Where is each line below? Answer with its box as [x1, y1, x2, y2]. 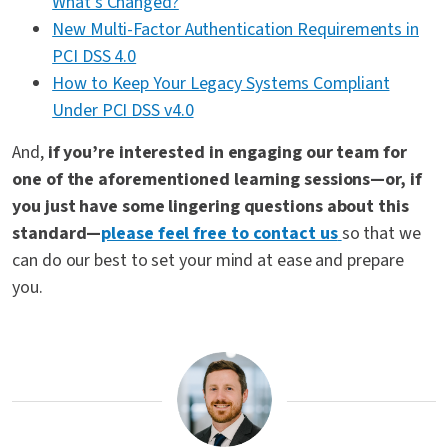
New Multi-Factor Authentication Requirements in [52, 17, 419, 43]
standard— [12, 221, 102, 247]
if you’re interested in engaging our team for [47, 140, 407, 166]
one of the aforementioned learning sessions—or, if [12, 167, 422, 193]
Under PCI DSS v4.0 [52, 98, 194, 124]
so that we [341, 221, 421, 247]
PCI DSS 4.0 [52, 44, 137, 70]
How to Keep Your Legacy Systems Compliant [52, 71, 390, 97]
